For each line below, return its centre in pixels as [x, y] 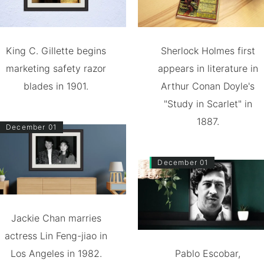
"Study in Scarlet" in [208, 104]
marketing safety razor [56, 69]
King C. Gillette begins [56, 51]
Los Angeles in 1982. [56, 253]
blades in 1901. [56, 86]
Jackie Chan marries [56, 218]
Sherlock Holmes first [208, 51]
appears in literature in [208, 69]
